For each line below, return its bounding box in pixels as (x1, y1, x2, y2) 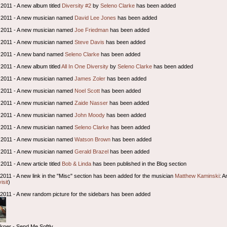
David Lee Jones (74, 14, 117, 21)
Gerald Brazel (74, 148, 109, 155)
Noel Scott (74, 87, 100, 94)
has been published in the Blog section (91, 160, 187, 167)
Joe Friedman (74, 26, 109, 33)
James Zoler (74, 75, 106, 82)
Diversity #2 (62, 2, 92, 9)
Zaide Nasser (74, 99, 108, 106)
